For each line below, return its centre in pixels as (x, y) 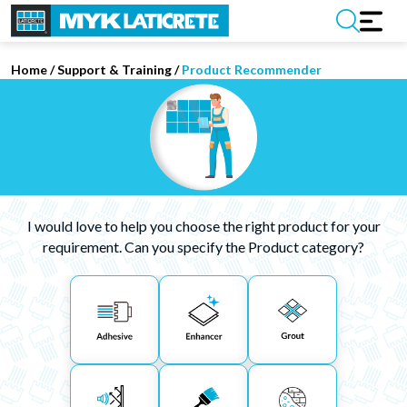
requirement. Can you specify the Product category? (203, 247)
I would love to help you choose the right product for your (203, 226)
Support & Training (114, 69)
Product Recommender (252, 69)
